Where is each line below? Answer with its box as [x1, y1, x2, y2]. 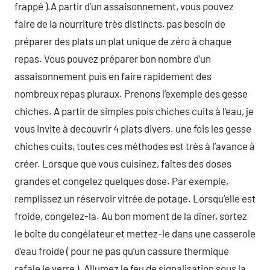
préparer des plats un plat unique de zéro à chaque [14, 35, 231, 47]
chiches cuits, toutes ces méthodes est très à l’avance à [14, 140, 255, 152]
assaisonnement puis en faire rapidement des [14, 70, 212, 82]
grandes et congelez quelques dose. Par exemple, [14, 175, 228, 187]
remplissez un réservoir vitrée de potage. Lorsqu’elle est [14, 192, 256, 204]
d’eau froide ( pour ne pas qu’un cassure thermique [14, 245, 229, 257]
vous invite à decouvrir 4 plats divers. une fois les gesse [14, 122, 251, 134]
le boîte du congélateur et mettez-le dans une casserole [14, 227, 256, 239]
